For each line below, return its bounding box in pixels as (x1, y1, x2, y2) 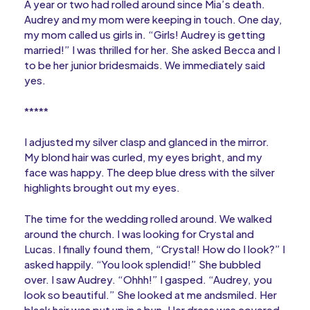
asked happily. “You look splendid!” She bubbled (24, 257, 261, 271)
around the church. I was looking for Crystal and (24, 226, 254, 240)
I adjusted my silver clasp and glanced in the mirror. (24, 135, 269, 149)
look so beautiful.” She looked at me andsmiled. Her (24, 287, 277, 301)
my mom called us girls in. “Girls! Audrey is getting (24, 28, 265, 42)
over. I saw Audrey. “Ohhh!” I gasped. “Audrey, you (24, 272, 272, 286)
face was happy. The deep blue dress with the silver (24, 165, 275, 179)
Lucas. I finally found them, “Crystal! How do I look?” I (24, 241, 285, 255)
